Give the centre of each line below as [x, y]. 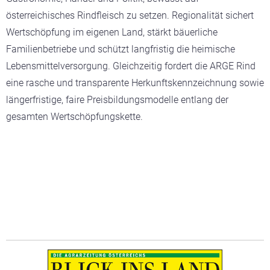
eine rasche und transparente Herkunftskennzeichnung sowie [135, 83]
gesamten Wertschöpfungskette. [74, 117]
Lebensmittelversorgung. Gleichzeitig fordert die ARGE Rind [131, 66]
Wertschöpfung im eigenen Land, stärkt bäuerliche [112, 33]
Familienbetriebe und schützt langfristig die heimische [121, 49]
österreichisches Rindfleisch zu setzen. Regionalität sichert [130, 16]
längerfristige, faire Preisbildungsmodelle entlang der [117, 100]
